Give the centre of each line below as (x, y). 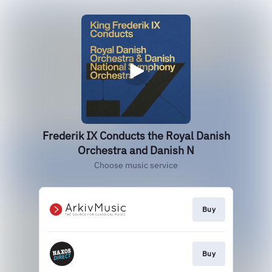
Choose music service (136, 165)
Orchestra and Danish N (136, 150)
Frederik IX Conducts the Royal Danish (136, 136)
